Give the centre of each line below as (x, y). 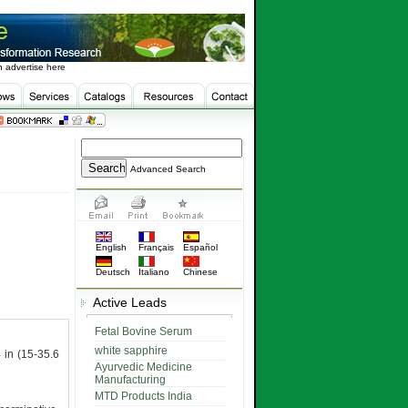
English (111, 247)
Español (200, 247)
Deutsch (112, 272)
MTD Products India (143, 396)
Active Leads (126, 302)
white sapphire (131, 351)
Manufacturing (130, 380)
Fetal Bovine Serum (143, 331)
